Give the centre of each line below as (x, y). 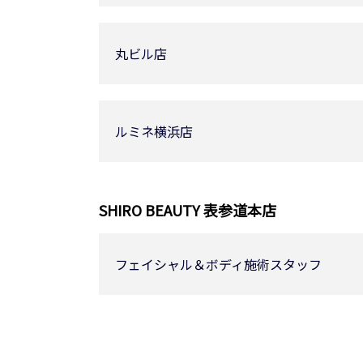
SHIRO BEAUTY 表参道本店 (188, 210)
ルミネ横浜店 (154, 131)
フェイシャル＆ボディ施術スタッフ (218, 264)
